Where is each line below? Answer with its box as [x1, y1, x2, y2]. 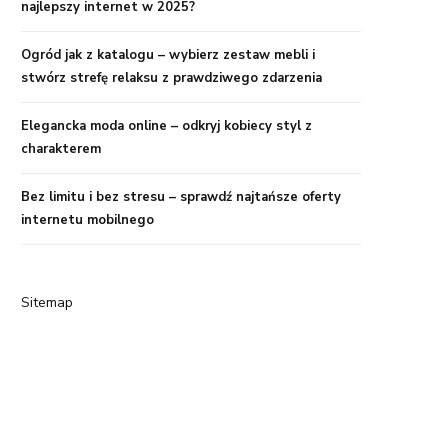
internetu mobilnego [21, 211, 154, 230]
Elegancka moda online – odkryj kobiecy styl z [21, 117, 312, 136]
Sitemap [21, 293, 73, 313]
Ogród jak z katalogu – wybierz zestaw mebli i [21, 46, 315, 65]
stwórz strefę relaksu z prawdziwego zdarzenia [21, 69, 322, 88]
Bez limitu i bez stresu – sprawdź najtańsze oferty [21, 188, 341, 207]
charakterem [21, 140, 101, 159]
